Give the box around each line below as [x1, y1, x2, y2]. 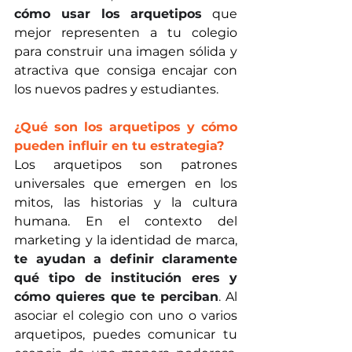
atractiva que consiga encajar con [14, 62, 237, 78]
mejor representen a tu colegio [14, 24, 237, 40]
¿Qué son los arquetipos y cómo [14, 119, 237, 134]
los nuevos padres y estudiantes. [14, 81, 218, 97]
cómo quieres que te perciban [14, 288, 218, 304]
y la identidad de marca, [85, 232, 238, 247]
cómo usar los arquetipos [14, 5, 203, 21]
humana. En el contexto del [14, 213, 237, 229]
